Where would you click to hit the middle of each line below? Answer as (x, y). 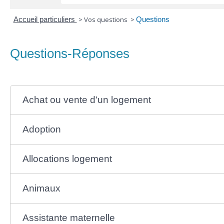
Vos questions (106, 19)
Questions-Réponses (70, 53)
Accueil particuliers (45, 19)
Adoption (41, 129)
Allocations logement (67, 158)
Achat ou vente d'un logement (86, 99)
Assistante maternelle (68, 217)
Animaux (41, 188)
